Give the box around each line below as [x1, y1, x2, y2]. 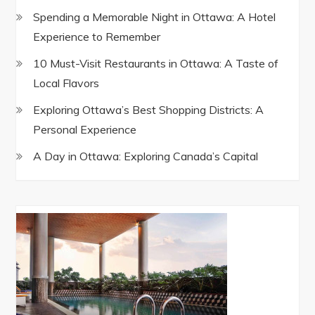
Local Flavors [33, 76, 100, 90]
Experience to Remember [33, 30, 161, 44]
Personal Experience [33, 122, 137, 136]
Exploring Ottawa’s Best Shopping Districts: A [33, 103, 264, 117]
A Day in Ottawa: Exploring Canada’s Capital [33, 149, 259, 163]
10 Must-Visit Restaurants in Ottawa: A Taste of [33, 56, 279, 70]
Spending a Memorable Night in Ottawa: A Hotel [33, 10, 276, 24]
